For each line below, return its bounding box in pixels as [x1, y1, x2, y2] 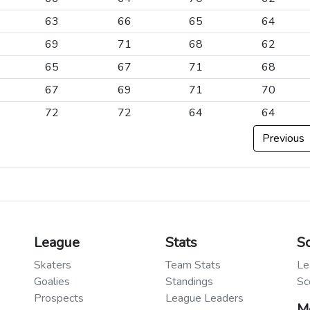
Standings [165, 273, 213, 289]
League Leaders [165, 290, 244, 306]
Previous [262, 130, 304, 146]
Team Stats [165, 257, 221, 273]
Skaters [34, 257, 71, 273]
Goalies [34, 273, 70, 289]
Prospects [34, 290, 84, 306]
